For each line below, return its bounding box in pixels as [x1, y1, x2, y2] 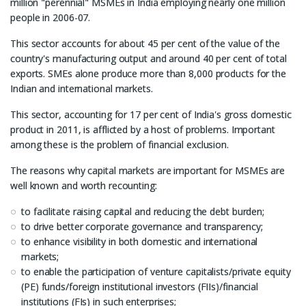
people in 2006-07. [10, 11, 91, 24]
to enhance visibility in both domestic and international [21, 235, 258, 248]
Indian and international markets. [10, 82, 153, 95]
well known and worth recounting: [10, 179, 157, 192]
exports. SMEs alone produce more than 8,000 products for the [10, 67, 286, 80]
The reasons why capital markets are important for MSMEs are [10, 164, 286, 177]
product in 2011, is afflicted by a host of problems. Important [10, 123, 275, 136]
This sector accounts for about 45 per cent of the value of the [10, 37, 280, 50]
